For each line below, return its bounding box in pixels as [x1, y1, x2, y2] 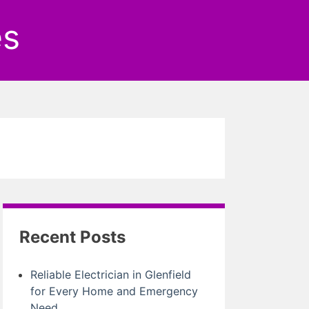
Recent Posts [19, 227, 126, 247]
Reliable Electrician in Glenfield [30, 268, 191, 281]
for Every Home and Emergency [30, 284, 198, 298]
